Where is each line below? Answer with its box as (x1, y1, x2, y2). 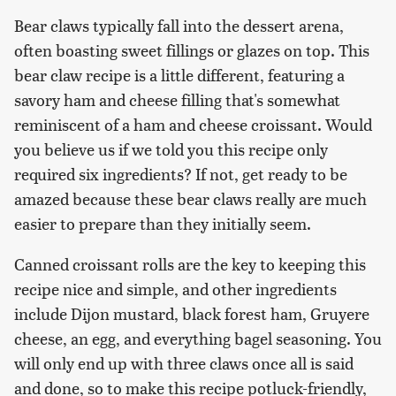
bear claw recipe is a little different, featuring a (14, 63, 345, 86)
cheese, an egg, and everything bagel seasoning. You (14, 326, 382, 349)
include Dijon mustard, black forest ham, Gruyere (14, 301, 369, 324)
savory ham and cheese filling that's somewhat (14, 88, 340, 110)
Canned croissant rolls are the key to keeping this (14, 252, 366, 275)
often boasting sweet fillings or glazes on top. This (14, 38, 369, 61)
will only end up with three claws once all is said (14, 351, 354, 374)
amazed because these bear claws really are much (14, 187, 367, 209)
